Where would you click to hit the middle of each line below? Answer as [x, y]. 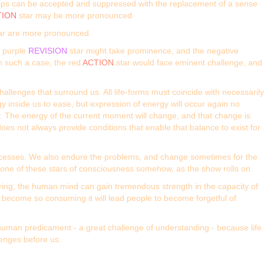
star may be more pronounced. [75, 16]
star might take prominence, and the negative [153, 51]
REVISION [48, 51]
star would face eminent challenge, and [188, 63]
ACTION [98, 63]
